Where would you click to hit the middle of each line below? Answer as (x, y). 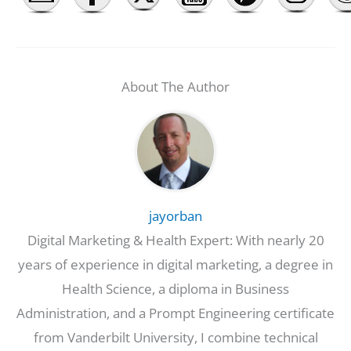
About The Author (175, 86)
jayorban (175, 215)
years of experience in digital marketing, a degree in (175, 264)
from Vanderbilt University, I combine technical (175, 337)
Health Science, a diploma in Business (175, 288)
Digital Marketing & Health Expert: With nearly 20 (175, 240)
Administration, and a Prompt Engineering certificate (175, 313)
